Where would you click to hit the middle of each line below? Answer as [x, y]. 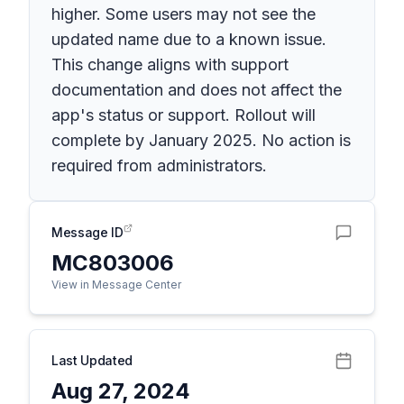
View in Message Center [116, 285]
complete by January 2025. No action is [201, 140]
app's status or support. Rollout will [184, 115]
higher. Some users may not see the [184, 14]
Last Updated [92, 360]
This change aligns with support [170, 64]
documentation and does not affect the [197, 90]
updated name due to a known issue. [189, 39]
